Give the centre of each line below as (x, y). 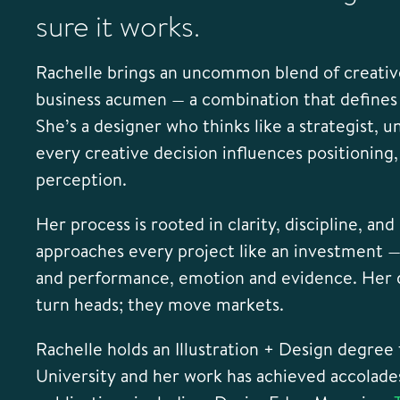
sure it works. (118, 27)
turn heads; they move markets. (160, 304)
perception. (81, 179)
